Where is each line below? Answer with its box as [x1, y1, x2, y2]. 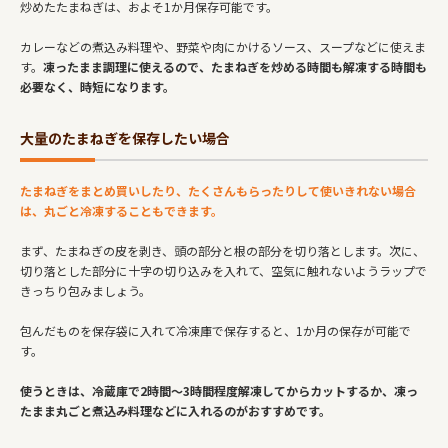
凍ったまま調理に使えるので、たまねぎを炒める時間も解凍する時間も [43, 57, 427, 75]
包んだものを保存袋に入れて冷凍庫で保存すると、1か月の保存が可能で [20, 321, 411, 339]
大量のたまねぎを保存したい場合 [20, 127, 230, 148]
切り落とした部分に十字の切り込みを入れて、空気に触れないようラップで [20, 261, 427, 279]
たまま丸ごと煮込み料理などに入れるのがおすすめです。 [20, 401, 331, 419]
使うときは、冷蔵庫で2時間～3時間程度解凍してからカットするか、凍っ [20, 381, 418, 399]
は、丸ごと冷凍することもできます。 [20, 201, 223, 219]
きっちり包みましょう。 [20, 281, 151, 299]
